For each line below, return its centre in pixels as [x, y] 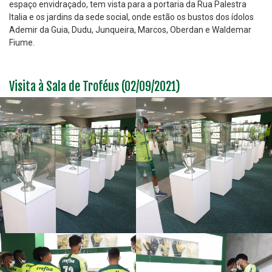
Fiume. [22, 42]
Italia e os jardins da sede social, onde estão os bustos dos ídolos [131, 17]
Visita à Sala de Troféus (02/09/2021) [95, 86]
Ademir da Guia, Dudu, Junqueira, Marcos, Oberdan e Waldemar [130, 29]
